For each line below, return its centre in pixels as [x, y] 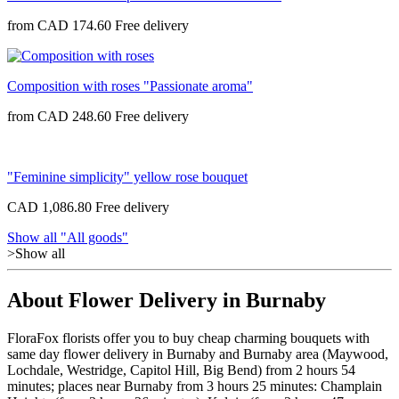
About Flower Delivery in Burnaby [167, 300]
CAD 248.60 [74, 116]
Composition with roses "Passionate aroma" [130, 85]
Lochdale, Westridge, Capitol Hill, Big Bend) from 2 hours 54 [181, 370]
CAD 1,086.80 [49, 207]
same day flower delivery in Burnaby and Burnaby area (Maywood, [198, 354]
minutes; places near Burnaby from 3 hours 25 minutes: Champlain [195, 386]
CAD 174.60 [74, 25]
